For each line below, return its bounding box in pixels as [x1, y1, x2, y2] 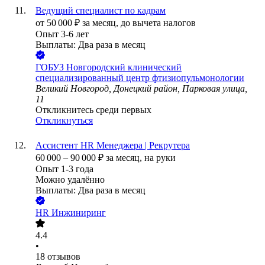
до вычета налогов [121, 18, 196, 28]
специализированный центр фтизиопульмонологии [35, 73, 244, 83]
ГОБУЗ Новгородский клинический [35, 62, 182, 73]
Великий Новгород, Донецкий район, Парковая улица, [35, 83, 247, 94]
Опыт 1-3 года [35, 164, 93, 174]
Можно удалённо [35, 174, 105, 185]
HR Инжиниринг [35, 208, 106, 218]
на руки [144, 153, 176, 163]
